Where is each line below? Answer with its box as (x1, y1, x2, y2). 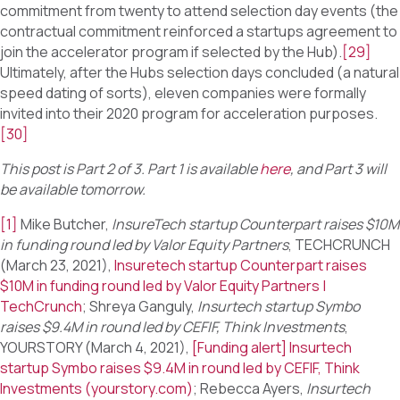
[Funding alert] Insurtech (192, 337, 352, 358)
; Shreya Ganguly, (82, 296, 197, 317)
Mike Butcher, (18, 214, 112, 235)
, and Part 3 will (290, 159, 387, 179)
